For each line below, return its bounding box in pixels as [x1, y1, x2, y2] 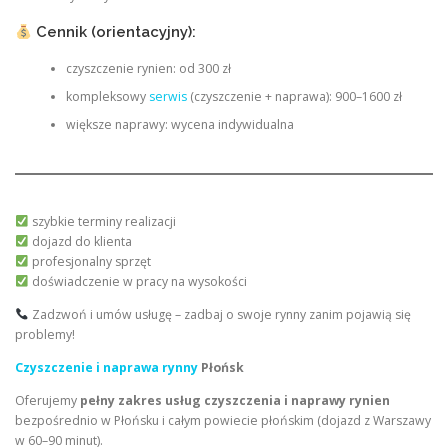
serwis [148, 88, 187, 106]
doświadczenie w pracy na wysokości [28, 272, 247, 290]
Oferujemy [15, 392, 80, 410]
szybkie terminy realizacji [28, 212, 176, 230]
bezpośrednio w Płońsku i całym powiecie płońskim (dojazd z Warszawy [15, 412, 431, 430]
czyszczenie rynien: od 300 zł [65, 60, 231, 78]
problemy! [15, 325, 75, 343]
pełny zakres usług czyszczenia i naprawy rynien [80, 392, 390, 410]
